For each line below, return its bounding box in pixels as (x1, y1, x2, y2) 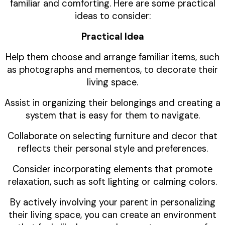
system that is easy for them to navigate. (25, 109, 200, 122)
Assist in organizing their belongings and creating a (5, 97, 220, 109)
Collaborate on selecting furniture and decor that (8, 130, 217, 143)
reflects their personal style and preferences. (17, 143, 208, 155)
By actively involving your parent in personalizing (10, 196, 215, 209)
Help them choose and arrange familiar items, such (6, 51, 219, 64)
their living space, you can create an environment (9, 209, 216, 221)
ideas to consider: (74, 10, 151, 23)
